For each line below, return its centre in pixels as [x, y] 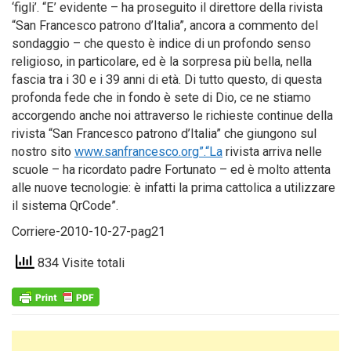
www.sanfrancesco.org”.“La [148, 152]
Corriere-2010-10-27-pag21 [89, 232]
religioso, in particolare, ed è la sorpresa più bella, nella [162, 62]
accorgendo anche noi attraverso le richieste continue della [172, 116]
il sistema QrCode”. [65, 206]
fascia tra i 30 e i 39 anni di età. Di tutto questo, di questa [167, 80]
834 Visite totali [80, 263]
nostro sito [43, 152]
